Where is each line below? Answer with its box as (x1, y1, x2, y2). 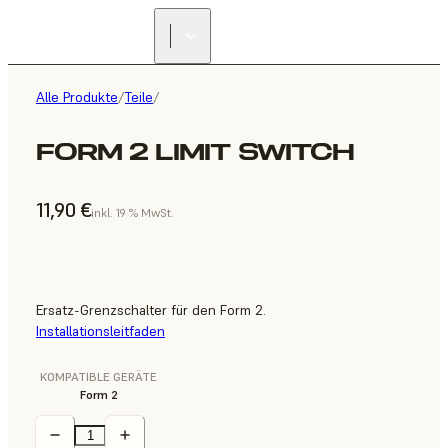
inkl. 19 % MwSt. (91, 205, 175, 221)
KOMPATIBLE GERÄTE (40, 369, 157, 385)
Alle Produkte (36, 88, 118, 106)
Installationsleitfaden (36, 322, 165, 341)
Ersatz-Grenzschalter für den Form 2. (36, 301, 266, 320)
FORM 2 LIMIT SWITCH (36, 137, 354, 167)
